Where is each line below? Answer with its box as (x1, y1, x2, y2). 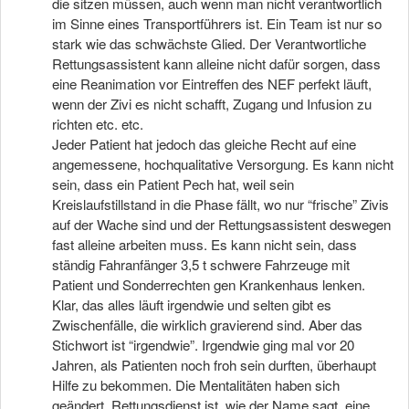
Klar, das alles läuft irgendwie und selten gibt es (52, 295, 331, 314)
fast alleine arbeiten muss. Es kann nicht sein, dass (52, 235, 357, 254)
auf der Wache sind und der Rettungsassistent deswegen (52, 215, 391, 234)
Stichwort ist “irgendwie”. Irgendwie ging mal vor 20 (52, 335, 354, 354)
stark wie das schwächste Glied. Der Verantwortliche (52, 34, 366, 53)
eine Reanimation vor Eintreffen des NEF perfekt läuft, (52, 74, 372, 93)
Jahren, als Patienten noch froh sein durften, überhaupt (52, 355, 376, 374)
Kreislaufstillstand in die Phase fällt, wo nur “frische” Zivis (52, 194, 389, 214)
